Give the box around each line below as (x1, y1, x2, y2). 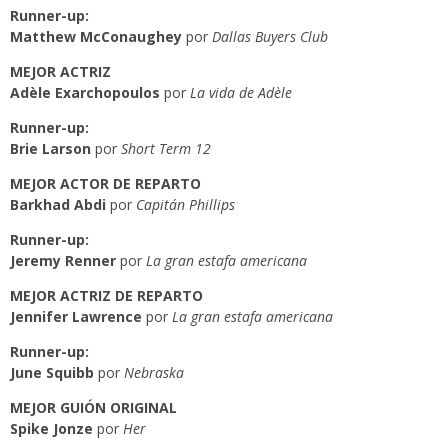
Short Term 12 (121, 139, 211, 158)
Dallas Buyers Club (212, 27, 328, 46)
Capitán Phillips (136, 195, 235, 214)
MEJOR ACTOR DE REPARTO (10, 174, 201, 193)
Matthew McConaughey (10, 27, 182, 46)
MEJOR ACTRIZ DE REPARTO (10, 286, 203, 305)
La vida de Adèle (186, 83, 292, 102)
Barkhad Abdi (10, 195, 106, 214)
